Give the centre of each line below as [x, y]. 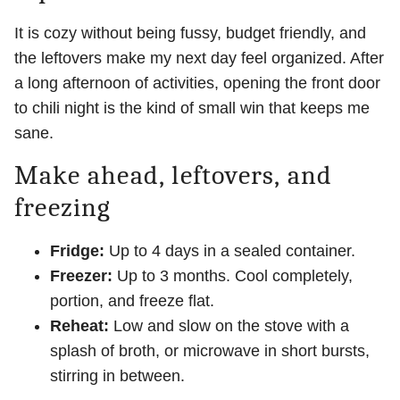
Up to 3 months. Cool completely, [233, 276]
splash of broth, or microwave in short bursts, [210, 351]
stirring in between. [117, 376]
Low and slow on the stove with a [229, 326]
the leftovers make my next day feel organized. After [199, 58]
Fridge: [77, 251]
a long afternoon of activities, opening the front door [197, 83]
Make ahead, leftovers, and [174, 175]
